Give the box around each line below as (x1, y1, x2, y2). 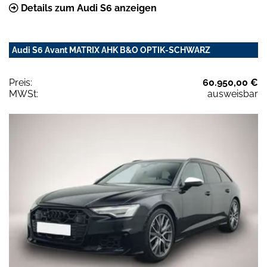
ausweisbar (207, 88, 258, 100)
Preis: (9, 77, 32, 89)
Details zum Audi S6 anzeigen (18, 2, 157, 14)
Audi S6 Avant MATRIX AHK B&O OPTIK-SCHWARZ (12, 45, 210, 55)
